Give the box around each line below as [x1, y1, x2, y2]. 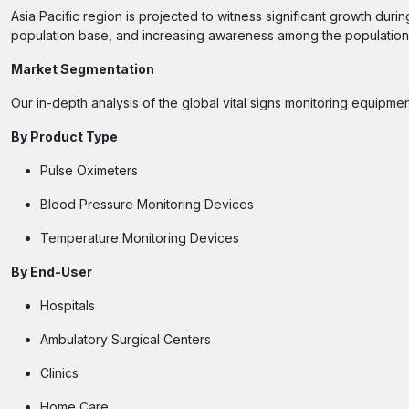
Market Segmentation [11, 61, 154, 77]
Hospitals [40, 298, 95, 313]
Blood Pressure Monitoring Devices [40, 196, 254, 212]
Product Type [30, 129, 118, 144]
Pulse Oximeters [40, 163, 138, 178]
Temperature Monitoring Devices [40, 230, 239, 246]
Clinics [40, 365, 79, 381]
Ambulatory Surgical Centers [40, 331, 211, 347]
